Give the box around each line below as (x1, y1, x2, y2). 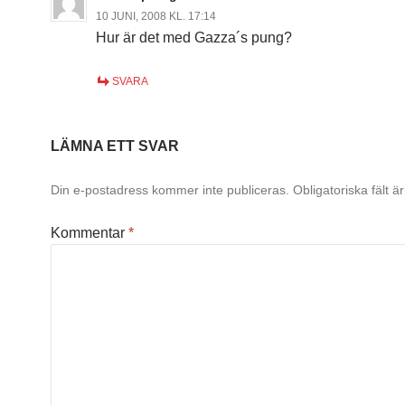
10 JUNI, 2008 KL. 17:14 (96, 10, 216, 23)
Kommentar (51, 225, 128, 240)
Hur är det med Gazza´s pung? (96, 30, 292, 45)
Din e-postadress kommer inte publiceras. (51, 183, 289, 197)
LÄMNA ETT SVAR (51, 138, 179, 154)
